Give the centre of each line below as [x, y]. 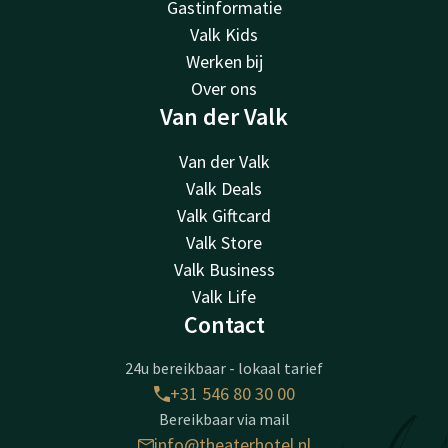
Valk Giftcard [224, 216]
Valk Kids [224, 35]
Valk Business [224, 270]
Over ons [224, 89]
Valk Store [224, 243]
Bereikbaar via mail [224, 419]
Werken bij [224, 62]
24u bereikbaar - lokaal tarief [224, 368]
